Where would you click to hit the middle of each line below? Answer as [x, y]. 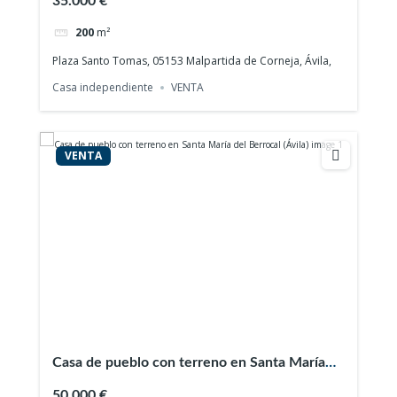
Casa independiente [103, 87]
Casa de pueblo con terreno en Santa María [189, 362]
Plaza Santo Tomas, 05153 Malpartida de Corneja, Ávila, [192, 60]
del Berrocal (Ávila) [112, 383]
